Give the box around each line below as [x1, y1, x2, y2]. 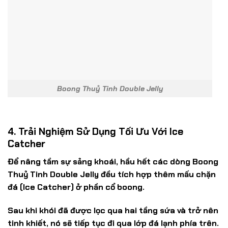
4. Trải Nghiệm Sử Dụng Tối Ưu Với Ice [8, 126, 183, 139]
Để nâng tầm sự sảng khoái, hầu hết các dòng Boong [8, 156, 218, 167]
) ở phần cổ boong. [71, 182, 145, 193]
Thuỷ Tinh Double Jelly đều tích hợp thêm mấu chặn [8, 169, 216, 180]
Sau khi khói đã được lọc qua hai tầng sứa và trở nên [8, 205, 218, 216]
